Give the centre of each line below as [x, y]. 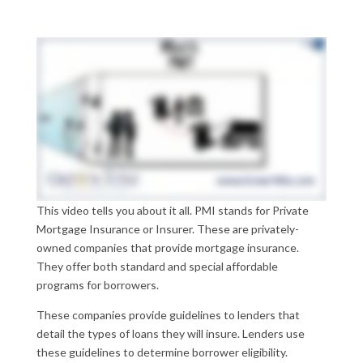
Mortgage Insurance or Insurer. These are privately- [167, 228]
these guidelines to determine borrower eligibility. [162, 352]
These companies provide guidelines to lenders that [168, 314]
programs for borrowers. [97, 284]
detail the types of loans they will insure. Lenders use [170, 333]
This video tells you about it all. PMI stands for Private [172, 210]
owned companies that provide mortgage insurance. [167, 247]
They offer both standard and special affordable [157, 266]
